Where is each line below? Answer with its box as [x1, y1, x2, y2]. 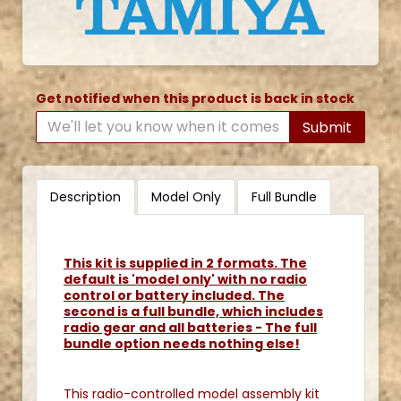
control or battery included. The [64, 286, 285, 304]
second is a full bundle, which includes [64, 302, 323, 320]
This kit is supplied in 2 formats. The [64, 253, 307, 272]
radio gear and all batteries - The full [64, 318, 317, 337]
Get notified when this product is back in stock [36, 89, 354, 107]
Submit [303, 116, 352, 138]
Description [50, 187, 121, 206]
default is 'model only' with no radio [64, 269, 307, 288]
